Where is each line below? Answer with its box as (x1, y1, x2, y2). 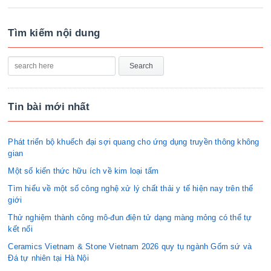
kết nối (8, 224, 33, 233)
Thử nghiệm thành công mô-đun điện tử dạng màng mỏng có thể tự (8, 212, 252, 222)
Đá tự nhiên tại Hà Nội (8, 253, 89, 263)
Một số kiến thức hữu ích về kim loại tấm (8, 166, 159, 175)
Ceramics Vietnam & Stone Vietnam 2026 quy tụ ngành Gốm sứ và (8, 241, 252, 251)
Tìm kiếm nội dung (8, 27, 100, 39)
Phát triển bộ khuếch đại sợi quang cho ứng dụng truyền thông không (8, 137, 260, 146)
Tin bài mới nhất (8, 100, 90, 113)
